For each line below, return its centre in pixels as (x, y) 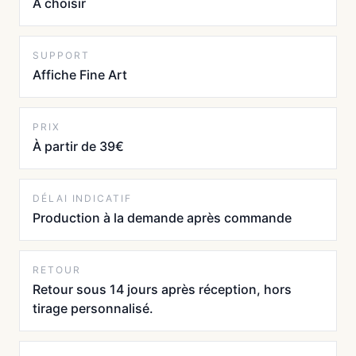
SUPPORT (61, 56)
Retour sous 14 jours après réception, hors (162, 290)
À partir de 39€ (78, 147)
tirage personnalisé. (93, 309)
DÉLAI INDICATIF (82, 199)
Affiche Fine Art (80, 75)
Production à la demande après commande (162, 218)
